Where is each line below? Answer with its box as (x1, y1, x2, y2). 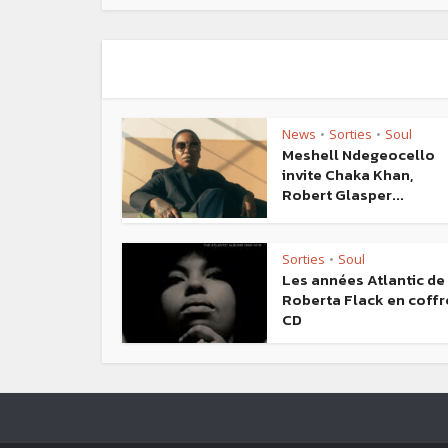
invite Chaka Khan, (282, 163, 413, 187)
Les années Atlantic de (282, 268, 445, 292)
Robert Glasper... (282, 183, 404, 207)
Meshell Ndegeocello (282, 143, 435, 167)
